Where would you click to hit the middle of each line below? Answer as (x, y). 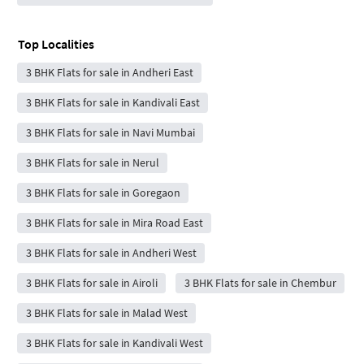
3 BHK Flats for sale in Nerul (92, 162)
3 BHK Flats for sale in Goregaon (103, 192)
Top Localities (56, 43)
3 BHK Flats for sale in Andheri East (109, 72)
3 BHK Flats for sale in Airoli (91, 282)
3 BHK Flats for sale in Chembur (260, 282)
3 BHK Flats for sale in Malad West (106, 312)
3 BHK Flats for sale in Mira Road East (114, 222)
